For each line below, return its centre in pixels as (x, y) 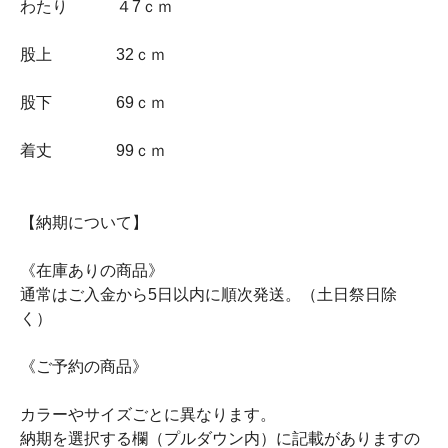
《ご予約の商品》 (84, 366)
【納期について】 (84, 222)
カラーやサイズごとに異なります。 (148, 414)
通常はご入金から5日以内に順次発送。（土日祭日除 (208, 294)
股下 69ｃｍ (93, 102)
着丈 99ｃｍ (93, 150)
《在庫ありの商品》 (92, 270)
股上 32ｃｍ (93, 54)
